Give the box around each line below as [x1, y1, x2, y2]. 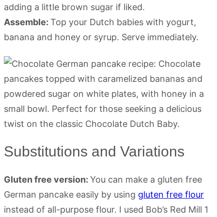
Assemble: [4, 17, 50, 28]
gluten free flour [138, 189, 204, 200]
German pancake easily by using [4, 189, 138, 200]
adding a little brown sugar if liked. [4, 2, 145, 13]
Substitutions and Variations [4, 143, 185, 160]
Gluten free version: [4, 174, 90, 185]
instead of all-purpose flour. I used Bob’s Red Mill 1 [4, 204, 208, 215]
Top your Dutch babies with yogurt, [50, 17, 196, 28]
